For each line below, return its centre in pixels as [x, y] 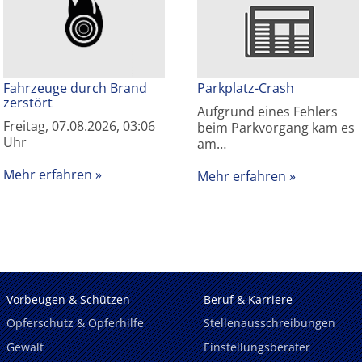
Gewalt [25, 347]
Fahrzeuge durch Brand [75, 88]
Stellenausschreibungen [269, 323]
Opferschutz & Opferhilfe [75, 323]
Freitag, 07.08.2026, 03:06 [79, 126]
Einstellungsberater [257, 347]
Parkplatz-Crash [246, 88]
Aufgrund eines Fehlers [267, 112]
